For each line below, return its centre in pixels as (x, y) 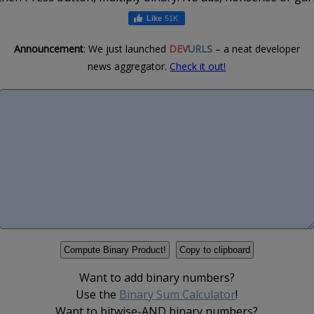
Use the (98, 294)
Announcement (48, 48)
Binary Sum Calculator (178, 294)
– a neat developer (256, 48)
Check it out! (198, 66)
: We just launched (126, 48)
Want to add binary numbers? (157, 277)
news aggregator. (129, 66)
